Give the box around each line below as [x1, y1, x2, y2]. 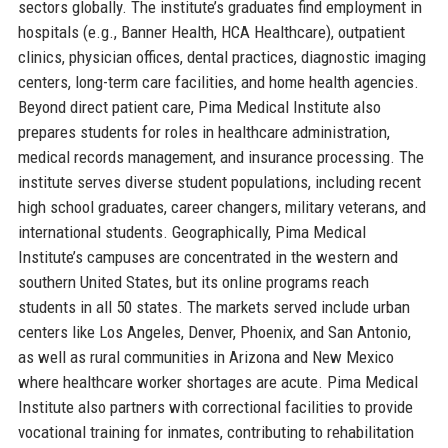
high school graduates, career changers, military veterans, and [17, 196, 426, 217]
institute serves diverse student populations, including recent [17, 171, 421, 192]
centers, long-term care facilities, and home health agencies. [17, 71, 419, 92]
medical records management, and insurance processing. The [17, 146, 424, 167]
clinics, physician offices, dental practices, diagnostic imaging [17, 46, 426, 67]
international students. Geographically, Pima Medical [17, 221, 366, 242]
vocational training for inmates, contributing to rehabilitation [17, 421, 414, 442]
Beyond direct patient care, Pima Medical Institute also [17, 96, 381, 117]
